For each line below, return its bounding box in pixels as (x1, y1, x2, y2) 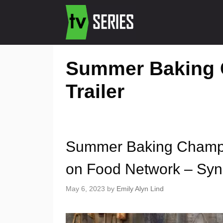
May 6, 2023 (66, 185, 105, 193)
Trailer (66, 81, 124, 102)
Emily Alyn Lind (116, 185, 164, 193)
